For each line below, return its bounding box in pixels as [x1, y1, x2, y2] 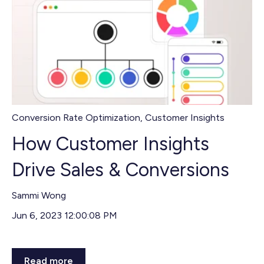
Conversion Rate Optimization [12, 112, 140, 124]
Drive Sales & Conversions [12, 159, 229, 181]
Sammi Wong [12, 190, 66, 202]
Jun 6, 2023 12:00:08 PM [12, 209, 117, 221]
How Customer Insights [12, 133, 209, 156]
